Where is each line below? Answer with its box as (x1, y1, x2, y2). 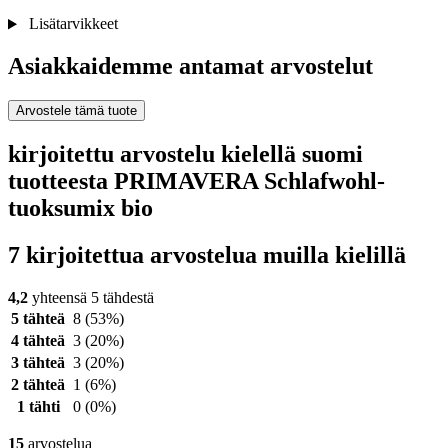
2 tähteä (11, 376, 65, 393)
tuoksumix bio (8, 195, 153, 222)
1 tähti (16, 398, 60, 415)
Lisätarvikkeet (24, 15, 118, 33)
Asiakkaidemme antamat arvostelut (8, 53, 373, 80)
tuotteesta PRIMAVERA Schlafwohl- (8, 168, 385, 195)
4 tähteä (11, 332, 65, 349)
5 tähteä (11, 310, 65, 327)
